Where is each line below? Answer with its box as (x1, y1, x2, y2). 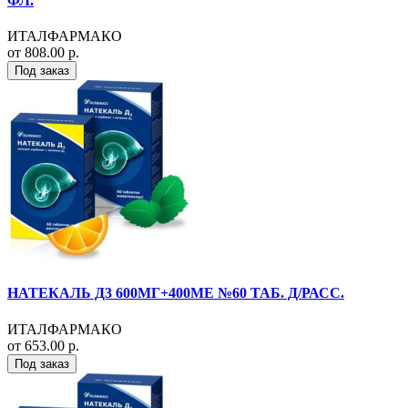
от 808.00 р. (7, 45, 79, 61)
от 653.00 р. (7, 337, 79, 353)
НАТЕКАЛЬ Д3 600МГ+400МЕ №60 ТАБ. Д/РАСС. (7, 285, 344, 301)
